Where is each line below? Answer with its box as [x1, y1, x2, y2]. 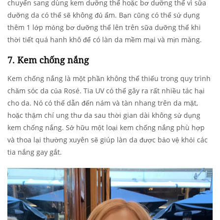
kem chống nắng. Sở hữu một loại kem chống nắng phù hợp [7, 123, 205, 133]
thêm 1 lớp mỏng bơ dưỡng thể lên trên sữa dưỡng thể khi [7, 23, 201, 32]
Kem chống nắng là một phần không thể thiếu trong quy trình [7, 74, 211, 83]
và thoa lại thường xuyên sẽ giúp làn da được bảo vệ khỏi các [7, 135, 208, 145]
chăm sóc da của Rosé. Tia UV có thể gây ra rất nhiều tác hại [7, 86, 205, 96]
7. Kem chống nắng [7, 54, 89, 66]
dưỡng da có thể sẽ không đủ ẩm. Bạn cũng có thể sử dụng [7, 10, 200, 20]
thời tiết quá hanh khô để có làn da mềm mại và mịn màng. [7, 35, 202, 45]
